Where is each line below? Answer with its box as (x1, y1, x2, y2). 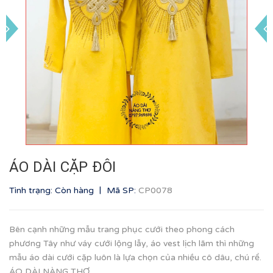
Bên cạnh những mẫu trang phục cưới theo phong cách (9, 224, 235, 235)
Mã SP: (104, 185, 138, 196)
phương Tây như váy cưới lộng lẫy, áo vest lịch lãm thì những (9, 238, 254, 249)
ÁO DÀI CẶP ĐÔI (9, 158, 116, 175)
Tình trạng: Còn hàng (9, 185, 96, 196)
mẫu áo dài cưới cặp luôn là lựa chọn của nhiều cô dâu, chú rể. (9, 252, 261, 263)
